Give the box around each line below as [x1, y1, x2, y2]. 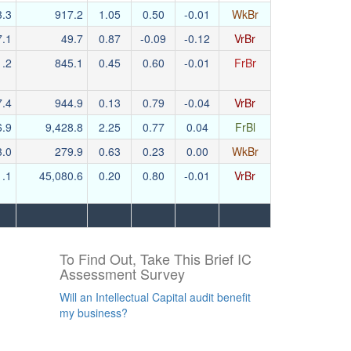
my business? [60, 305, 128, 320]
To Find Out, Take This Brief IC [60, 248, 251, 269]
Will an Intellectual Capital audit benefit [60, 289, 251, 305]
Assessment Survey [60, 263, 185, 284]
